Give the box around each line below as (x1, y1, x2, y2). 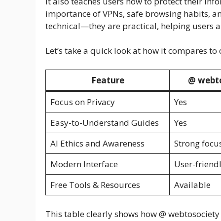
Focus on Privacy (50, 96, 115, 108)
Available (174, 179, 211, 190)
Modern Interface (50, 158, 118, 170)
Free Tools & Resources (50, 179, 140, 190)
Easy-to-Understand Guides (50, 116, 159, 128)
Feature (91, 74, 124, 86)
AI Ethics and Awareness (50, 137, 145, 149)
